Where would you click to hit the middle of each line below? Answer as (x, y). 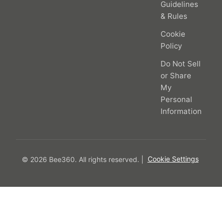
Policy (171, 46)
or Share (176, 75)
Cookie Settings (173, 159)
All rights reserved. (109, 159)
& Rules (174, 16)
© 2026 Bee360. (50, 159)
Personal (176, 99)
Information (181, 111)
